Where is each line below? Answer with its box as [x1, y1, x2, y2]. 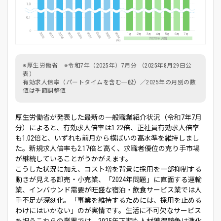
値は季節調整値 [23, 87, 66, 94]
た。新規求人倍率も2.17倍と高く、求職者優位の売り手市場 [15, 144, 200, 152]
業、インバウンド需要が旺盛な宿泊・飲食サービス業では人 [15, 185, 202, 194]
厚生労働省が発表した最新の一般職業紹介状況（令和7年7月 [15, 113, 202, 121]
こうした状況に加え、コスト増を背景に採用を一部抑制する [15, 165, 202, 173]
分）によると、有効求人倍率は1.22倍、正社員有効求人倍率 [15, 123, 199, 132]
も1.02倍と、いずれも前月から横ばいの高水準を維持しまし [15, 134, 199, 142]
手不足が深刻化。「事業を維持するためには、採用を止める [15, 196, 202, 204]
